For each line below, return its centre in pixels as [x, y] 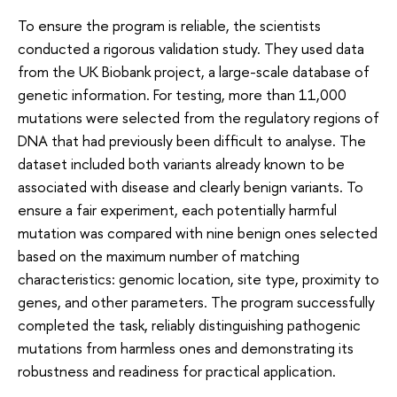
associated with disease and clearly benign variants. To [191, 186]
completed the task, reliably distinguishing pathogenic [189, 324]
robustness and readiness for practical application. [177, 370]
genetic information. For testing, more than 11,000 [182, 94]
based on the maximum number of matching [159, 255]
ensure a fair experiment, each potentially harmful [177, 209]
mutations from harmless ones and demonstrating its [186, 347]
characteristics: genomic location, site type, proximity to [198, 278]
